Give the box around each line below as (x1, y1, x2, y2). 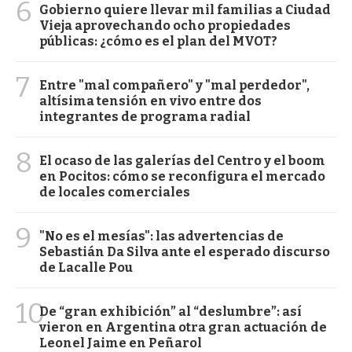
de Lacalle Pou (39, 260, 133, 276)
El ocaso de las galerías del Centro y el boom (39, 153, 325, 169)
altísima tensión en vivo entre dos (39, 93, 262, 109)
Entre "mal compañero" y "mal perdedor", (39, 78, 310, 93)
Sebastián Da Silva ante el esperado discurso (39, 244, 330, 260)
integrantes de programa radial (39, 109, 251, 125)
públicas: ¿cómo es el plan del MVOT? (39, 34, 277, 49)
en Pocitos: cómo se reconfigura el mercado (39, 169, 325, 185)
